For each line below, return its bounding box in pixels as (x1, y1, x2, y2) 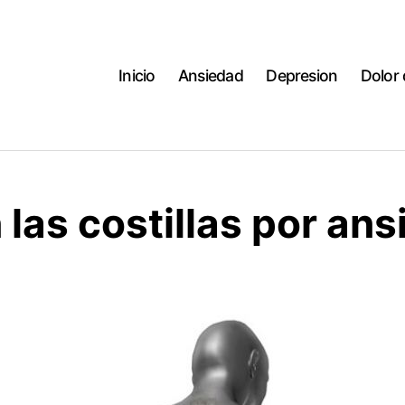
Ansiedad (178, 65, 243, 85)
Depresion (266, 65, 338, 85)
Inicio (118, 65, 155, 85)
